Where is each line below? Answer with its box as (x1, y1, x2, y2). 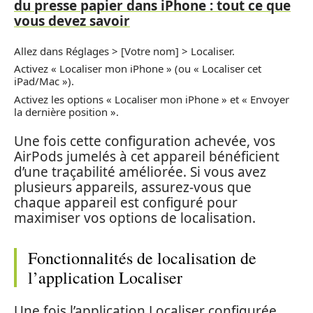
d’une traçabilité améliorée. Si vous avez (14, 163, 266, 181)
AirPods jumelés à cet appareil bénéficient (14, 147, 279, 166)
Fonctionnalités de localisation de (28, 247, 256, 269)
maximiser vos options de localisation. (14, 209, 256, 227)
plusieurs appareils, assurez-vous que (14, 178, 252, 196)
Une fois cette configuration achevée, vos (14, 132, 275, 150)
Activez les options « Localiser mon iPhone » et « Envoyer (14, 92, 289, 106)
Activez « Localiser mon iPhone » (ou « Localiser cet (14, 61, 261, 75)
